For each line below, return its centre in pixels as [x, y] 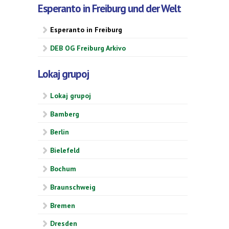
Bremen [63, 205]
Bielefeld [65, 151]
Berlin [60, 132]
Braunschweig [73, 187]
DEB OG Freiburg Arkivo [88, 48]
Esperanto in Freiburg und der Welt [109, 8]
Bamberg [65, 114]
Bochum [63, 169]
